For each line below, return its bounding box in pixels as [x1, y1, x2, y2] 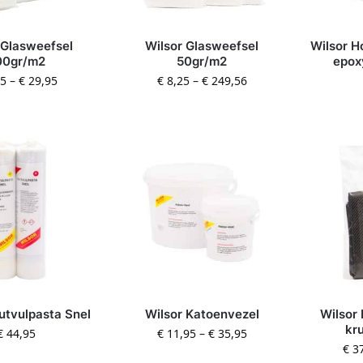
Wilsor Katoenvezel [144, 305, 259, 322]
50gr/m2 [177, 53, 228, 70]
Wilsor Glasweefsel [145, 38, 259, 54]
